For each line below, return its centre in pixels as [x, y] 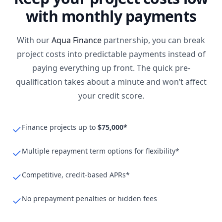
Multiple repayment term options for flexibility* [101, 151]
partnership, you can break [153, 40]
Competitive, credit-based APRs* [76, 175]
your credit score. [111, 96]
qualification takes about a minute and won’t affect [111, 82]
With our [34, 40]
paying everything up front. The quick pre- [111, 68]
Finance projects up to [60, 127]
